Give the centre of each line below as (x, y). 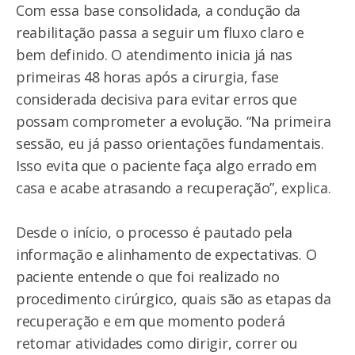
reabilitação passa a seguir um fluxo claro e (160, 33)
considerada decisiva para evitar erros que (157, 99)
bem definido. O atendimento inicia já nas (154, 55)
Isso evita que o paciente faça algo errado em (166, 166)
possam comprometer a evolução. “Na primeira (174, 122)
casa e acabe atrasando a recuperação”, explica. (174, 188)
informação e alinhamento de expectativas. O (166, 255)
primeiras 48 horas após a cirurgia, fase (148, 77)
